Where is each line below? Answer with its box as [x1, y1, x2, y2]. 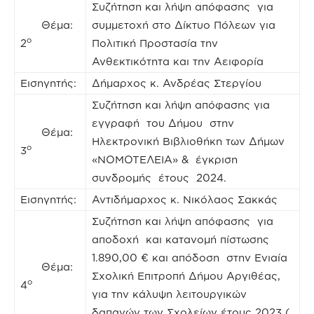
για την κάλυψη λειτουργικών [92, 287, 247, 300]
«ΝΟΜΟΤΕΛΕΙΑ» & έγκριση [92, 153, 238, 165]
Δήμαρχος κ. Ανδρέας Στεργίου [92, 76, 261, 89]
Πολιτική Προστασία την [92, 36, 218, 49]
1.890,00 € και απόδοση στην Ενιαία [92, 251, 291, 264]
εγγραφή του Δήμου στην [92, 116, 234, 129]
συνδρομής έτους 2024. [92, 171, 226, 184]
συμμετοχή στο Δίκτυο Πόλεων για [92, 18, 275, 31]
